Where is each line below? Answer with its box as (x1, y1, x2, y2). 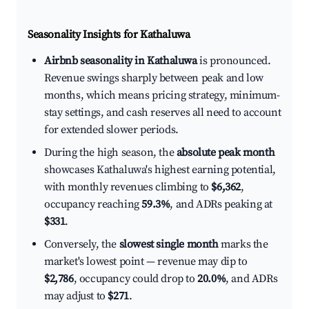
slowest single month (119, 237, 219, 252)
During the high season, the (44, 146, 177, 160)
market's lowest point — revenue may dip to (44, 255, 248, 269)
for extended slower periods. (44, 123, 179, 137)
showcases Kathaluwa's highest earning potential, (44, 163, 276, 177)
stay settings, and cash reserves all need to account (44, 106, 281, 120)
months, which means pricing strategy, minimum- (44, 88, 280, 103)
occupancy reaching (44, 197, 142, 212)
